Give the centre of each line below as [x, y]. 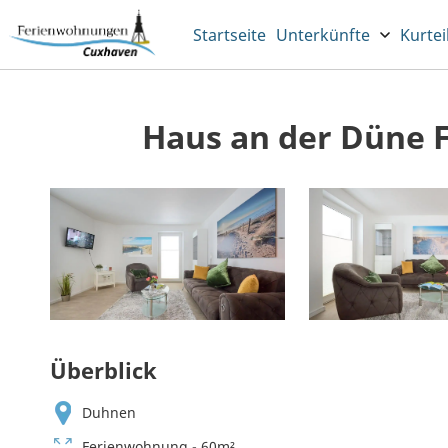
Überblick [103, 370]
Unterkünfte [323, 34]
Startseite [229, 34]
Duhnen [109, 413]
